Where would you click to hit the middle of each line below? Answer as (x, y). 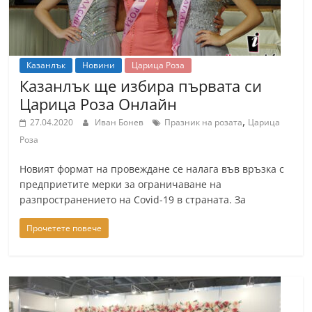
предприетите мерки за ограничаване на (121, 184)
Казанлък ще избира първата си (141, 86)
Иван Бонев (120, 122)
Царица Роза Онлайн (99, 104)
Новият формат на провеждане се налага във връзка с (152, 169)
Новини (99, 65)
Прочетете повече (64, 228)
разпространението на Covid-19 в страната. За (133, 200)
